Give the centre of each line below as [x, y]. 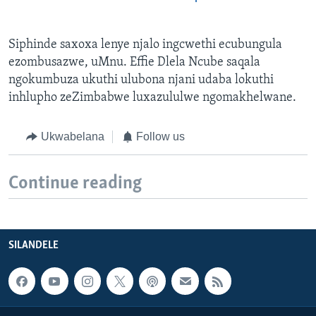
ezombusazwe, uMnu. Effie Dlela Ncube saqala [134, 63]
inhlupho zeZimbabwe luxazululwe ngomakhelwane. [152, 98]
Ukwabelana [72, 137]
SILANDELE [34, 246]
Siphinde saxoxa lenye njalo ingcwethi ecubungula [145, 45]
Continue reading [75, 183]
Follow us [160, 137]
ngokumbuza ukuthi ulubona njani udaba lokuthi [141, 80]
